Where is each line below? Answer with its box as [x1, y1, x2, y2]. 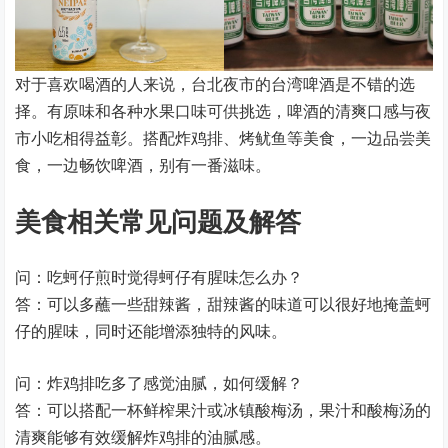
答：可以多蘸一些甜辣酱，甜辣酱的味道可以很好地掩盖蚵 [15, 292, 432, 315]
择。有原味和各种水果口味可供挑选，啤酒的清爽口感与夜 [15, 99, 432, 122]
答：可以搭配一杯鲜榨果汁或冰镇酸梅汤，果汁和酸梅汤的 [15, 398, 432, 421]
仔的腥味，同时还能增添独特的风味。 [15, 319, 288, 342]
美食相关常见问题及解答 [15, 202, 302, 239]
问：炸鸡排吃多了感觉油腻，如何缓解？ [15, 371, 304, 394]
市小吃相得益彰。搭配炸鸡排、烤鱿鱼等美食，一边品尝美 [15, 126, 432, 149]
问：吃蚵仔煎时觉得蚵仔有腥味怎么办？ [15, 265, 304, 288]
